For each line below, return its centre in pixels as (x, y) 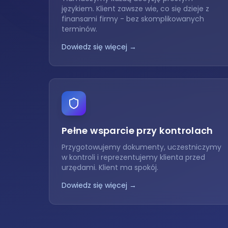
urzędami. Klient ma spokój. (110, 167)
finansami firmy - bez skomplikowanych (133, 19)
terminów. (79, 29)
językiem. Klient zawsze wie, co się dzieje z (135, 9)
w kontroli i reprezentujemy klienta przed (133, 157)
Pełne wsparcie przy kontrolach (137, 131)
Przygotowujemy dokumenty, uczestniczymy (141, 147)
